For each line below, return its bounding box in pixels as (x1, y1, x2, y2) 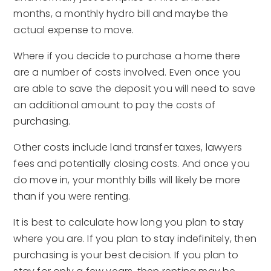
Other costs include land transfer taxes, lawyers (13, 140, 243, 155)
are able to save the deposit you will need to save (13, 82, 256, 96)
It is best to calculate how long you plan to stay (13, 215, 244, 230)
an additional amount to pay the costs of (13, 98, 216, 113)
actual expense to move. (13, 23, 134, 38)
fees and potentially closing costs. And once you (13, 157, 250, 171)
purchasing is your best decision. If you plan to (13, 248, 239, 263)
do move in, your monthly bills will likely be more (13, 173, 241, 188)
